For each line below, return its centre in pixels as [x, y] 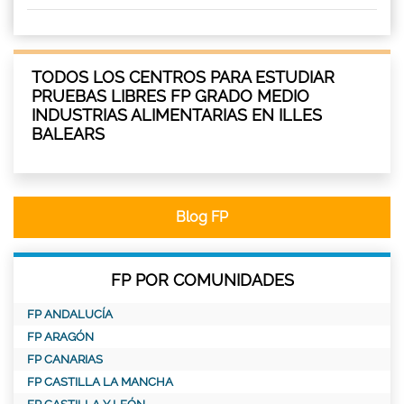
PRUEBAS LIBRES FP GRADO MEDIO [170, 96]
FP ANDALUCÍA [70, 314]
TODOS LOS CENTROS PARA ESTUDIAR [183, 77]
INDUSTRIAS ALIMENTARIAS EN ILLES [177, 115]
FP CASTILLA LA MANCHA [100, 381]
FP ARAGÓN [60, 336]
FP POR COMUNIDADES [202, 280]
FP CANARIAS [65, 359]
